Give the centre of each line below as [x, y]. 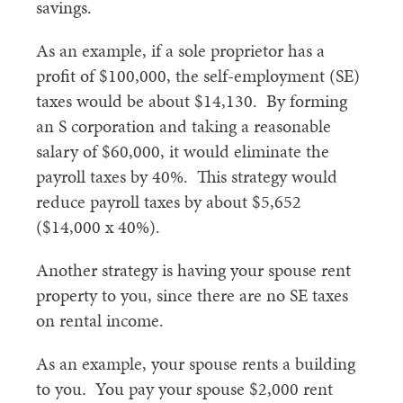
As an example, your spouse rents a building [196, 363]
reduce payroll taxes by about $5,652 [169, 201]
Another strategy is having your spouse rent [193, 270]
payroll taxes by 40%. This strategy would [187, 176]
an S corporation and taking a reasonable [184, 126]
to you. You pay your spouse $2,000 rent [184, 389]
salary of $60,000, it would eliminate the [183, 151]
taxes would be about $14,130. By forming [192, 101]
